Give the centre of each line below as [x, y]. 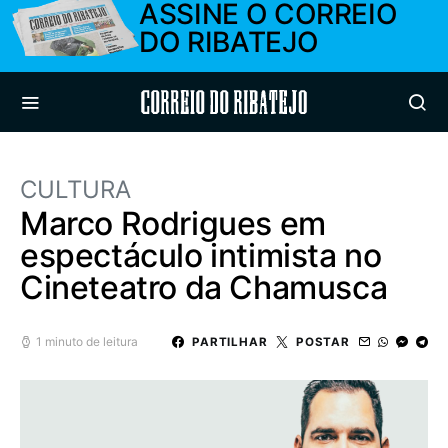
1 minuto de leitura [87, 341]
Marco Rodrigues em [173, 223]
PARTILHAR [229, 341]
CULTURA [75, 189]
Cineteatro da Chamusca [204, 287]
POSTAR [322, 341]
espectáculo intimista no [201, 255]
